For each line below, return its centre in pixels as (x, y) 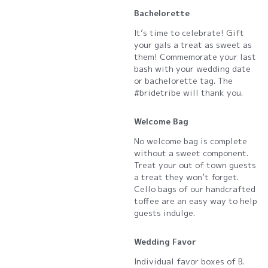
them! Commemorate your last (195, 57)
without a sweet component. (191, 153)
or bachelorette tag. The (183, 81)
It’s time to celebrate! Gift (189, 33)
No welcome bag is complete (191, 141)
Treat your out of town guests (195, 165)
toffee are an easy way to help (196, 201)
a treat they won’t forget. (186, 177)
